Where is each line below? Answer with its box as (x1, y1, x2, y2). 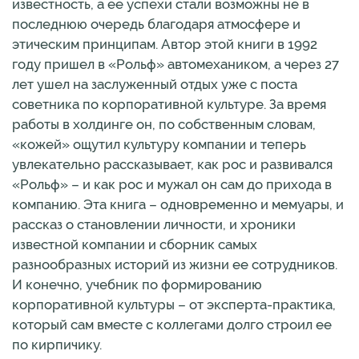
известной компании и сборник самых (12, 236, 257, 252)
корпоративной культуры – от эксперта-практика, (12, 296, 336, 313)
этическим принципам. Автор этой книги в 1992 (12, 36, 317, 52)
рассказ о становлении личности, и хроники (12, 216, 296, 232)
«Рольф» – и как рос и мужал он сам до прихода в (12, 176, 332, 192)
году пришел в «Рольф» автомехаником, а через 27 (12, 56, 339, 72)
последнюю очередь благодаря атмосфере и (12, 16, 301, 32)
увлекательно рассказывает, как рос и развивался (12, 156, 333, 172)
